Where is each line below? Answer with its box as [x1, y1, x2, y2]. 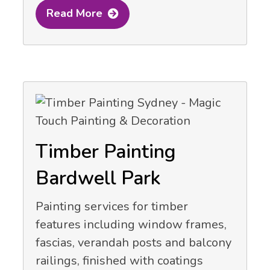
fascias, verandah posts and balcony [36, 234, 231, 251]
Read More [46, 6, 102, 21]
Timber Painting [36, 138, 176, 165]
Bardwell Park [36, 165, 161, 191]
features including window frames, [36, 216, 227, 233]
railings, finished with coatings [36, 252, 203, 269]
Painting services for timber [36, 198, 188, 215]
